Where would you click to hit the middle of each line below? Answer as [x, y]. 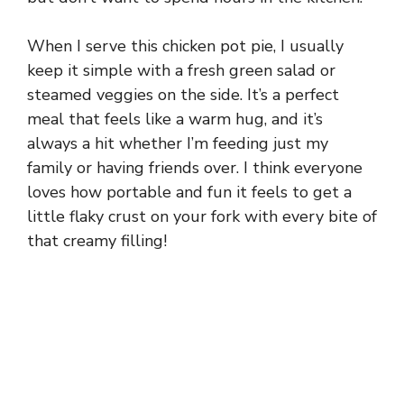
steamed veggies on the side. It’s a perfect [183, 95]
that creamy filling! [97, 241]
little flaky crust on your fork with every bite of [202, 217]
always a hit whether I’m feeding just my [178, 144]
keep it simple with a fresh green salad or [181, 71]
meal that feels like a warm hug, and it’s [175, 119]
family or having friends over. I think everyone [195, 168]
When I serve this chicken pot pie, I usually [185, 46]
